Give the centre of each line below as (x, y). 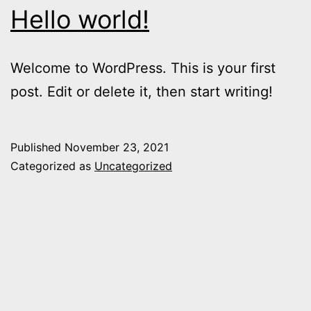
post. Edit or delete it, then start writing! (142, 91)
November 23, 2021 (117, 147)
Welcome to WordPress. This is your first (143, 68)
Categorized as (52, 166)
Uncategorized (133, 166)
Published (37, 147)
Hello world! (80, 19)
